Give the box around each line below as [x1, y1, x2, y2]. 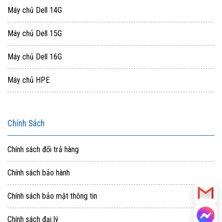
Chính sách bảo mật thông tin [7, 191, 97, 201]
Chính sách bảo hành [7, 167, 70, 177]
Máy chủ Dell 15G [7, 28, 62, 38]
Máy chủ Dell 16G [7, 52, 62, 61]
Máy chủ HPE [7, 75, 50, 85]
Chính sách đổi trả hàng [7, 144, 79, 154]
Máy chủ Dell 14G [7, 5, 62, 15]
